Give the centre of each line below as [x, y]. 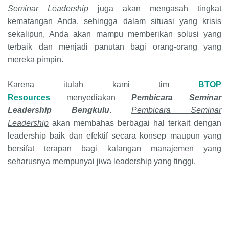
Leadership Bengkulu [59, 110]
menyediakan [99, 98]
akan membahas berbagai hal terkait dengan [137, 123]
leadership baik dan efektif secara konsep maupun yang [114, 136]
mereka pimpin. [36, 60]
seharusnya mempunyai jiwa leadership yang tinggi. [102, 162]
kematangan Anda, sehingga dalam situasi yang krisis [114, 21]
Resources [29, 98]
